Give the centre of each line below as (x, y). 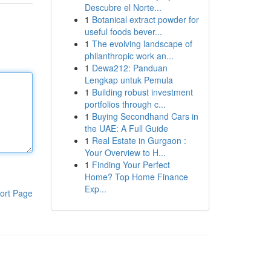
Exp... (95, 189)
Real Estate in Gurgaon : (139, 140)
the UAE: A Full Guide (126, 128)
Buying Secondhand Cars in (145, 116)
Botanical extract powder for (145, 19)
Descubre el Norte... (123, 7)
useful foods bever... (123, 31)
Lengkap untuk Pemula (129, 80)
